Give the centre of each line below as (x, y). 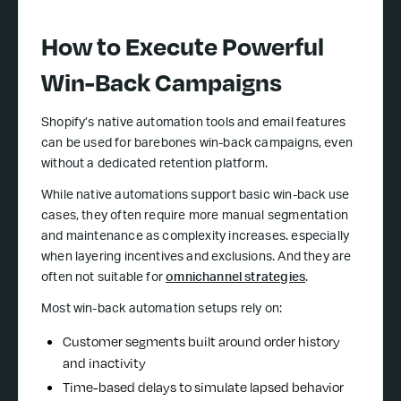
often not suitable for (104, 279)
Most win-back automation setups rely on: (162, 310)
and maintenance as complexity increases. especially (196, 238)
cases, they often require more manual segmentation (195, 217)
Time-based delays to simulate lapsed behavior (203, 387)
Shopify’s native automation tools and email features (194, 124)
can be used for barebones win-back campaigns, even (197, 145)
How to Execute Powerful (183, 46)
